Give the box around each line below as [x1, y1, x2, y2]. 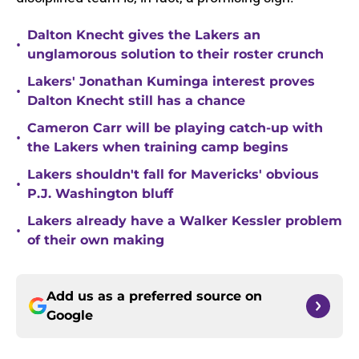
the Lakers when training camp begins [27, 139, 288, 155]
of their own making [27, 232, 164, 248]
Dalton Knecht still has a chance [27, 93, 245, 109]
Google [46, 308, 93, 324]
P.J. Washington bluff [27, 186, 173, 202]
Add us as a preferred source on [46, 288, 262, 305]
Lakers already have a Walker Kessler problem [27, 213, 342, 229]
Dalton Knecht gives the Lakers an [27, 27, 260, 43]
